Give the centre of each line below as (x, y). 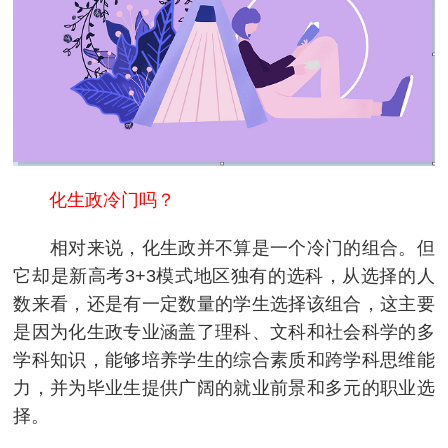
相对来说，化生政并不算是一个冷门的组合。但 (224, 247)
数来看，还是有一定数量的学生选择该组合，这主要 (224, 303)
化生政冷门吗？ (94, 199)
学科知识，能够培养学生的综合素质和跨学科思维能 (224, 359)
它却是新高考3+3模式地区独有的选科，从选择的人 (224, 275)
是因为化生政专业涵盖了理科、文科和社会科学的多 (224, 331)
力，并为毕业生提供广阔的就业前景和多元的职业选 (224, 387)
